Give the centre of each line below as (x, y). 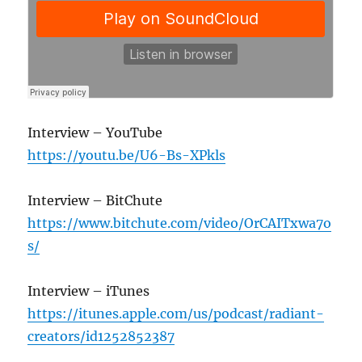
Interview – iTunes (89, 290)
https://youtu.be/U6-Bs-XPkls (127, 155)
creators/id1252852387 (101, 336)
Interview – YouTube (95, 132)
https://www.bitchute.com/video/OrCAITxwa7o (180, 223)
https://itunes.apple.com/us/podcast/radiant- (176, 313)
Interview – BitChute (95, 200)
